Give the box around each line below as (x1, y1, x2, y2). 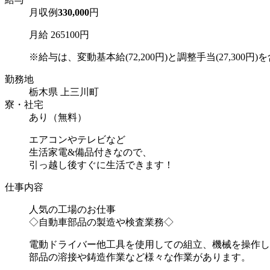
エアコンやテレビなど (29, 134, 125, 145)
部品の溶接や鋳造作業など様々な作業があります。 (29, 251, 251, 262)
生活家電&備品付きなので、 (29, 146, 152, 157)
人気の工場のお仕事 (29, 204, 116, 215)
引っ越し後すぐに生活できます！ (29, 159, 174, 170)
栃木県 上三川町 (29, 86, 99, 97)
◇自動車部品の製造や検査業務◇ (29, 216, 174, 227)
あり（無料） (29, 111, 87, 122)
